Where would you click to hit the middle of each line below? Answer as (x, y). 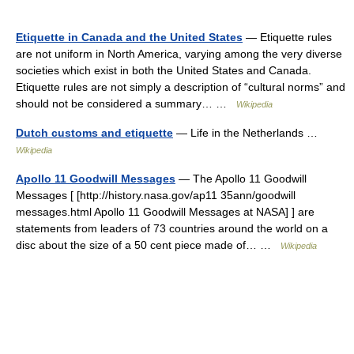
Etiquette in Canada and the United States (129, 37)
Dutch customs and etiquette (94, 133)
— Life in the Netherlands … (249, 133)
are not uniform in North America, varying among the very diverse (179, 54)
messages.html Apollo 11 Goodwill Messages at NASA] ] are (165, 212)
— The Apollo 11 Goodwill (241, 179)
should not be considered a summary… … (126, 104)
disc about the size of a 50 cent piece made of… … (148, 245)
